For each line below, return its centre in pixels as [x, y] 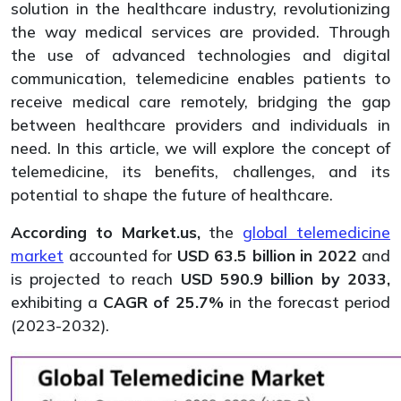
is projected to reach [96, 278]
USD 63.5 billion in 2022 [267, 255]
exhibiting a [57, 302]
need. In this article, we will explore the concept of [200, 148]
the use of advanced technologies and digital [200, 55]
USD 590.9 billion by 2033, [285, 278]
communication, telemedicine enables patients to [200, 78]
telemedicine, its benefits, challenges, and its [200, 171]
